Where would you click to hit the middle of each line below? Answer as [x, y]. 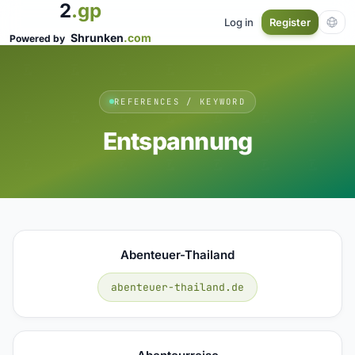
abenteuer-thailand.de [177, 287]
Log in [239, 22]
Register [290, 22]
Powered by [38, 38]
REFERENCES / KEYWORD [180, 101]
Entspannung [177, 141]
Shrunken [97, 38]
